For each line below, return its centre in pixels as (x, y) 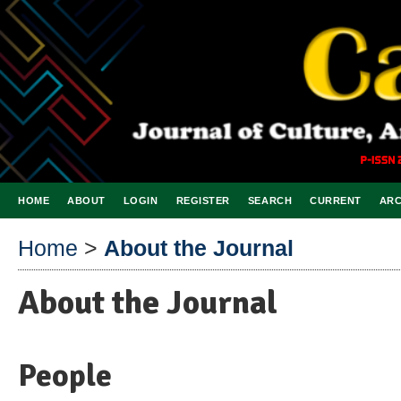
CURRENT (336, 200)
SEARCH (270, 200)
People (65, 375)
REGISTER (203, 200)
